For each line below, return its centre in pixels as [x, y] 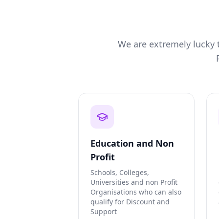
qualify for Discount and [130, 202]
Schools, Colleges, [120, 173]
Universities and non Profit [134, 182]
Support [104, 212]
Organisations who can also [136, 192]
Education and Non [132, 143]
